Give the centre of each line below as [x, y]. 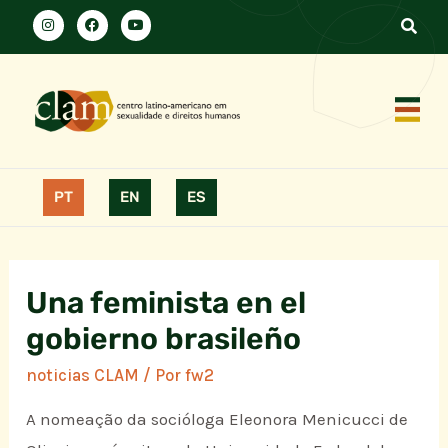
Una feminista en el [166, 303]
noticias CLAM [83, 375]
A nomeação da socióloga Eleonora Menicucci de [217, 419]
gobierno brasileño [164, 339]
